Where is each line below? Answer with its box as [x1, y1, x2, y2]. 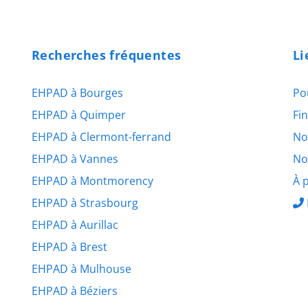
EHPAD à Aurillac [32, 217, 118, 232]
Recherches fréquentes [32, 46, 181, 63]
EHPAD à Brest [32, 239, 107, 254]
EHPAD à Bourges [32, 85, 123, 100]
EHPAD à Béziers [32, 283, 118, 298]
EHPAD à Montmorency [32, 173, 153, 188]
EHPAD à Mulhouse [32, 261, 131, 276]
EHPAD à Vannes [32, 151, 118, 166]
